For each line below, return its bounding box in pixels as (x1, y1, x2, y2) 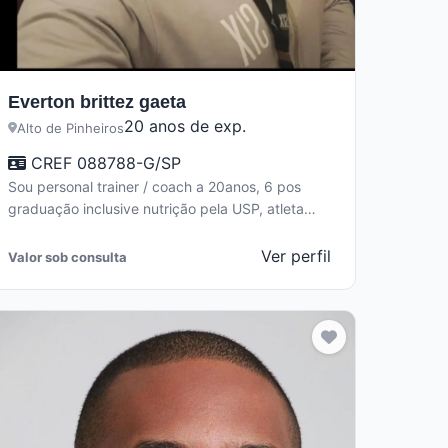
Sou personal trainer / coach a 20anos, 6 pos (7, 178, 301, 195)
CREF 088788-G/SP (25, 153, 181, 173)
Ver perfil (260, 246, 331, 266)
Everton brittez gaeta (7, 92, 186, 112)
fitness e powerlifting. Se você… (7, 222, 217, 239)
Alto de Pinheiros (16, 119, 124, 136)
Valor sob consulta (7, 248, 127, 265)
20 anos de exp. (123, 116, 246, 136)
